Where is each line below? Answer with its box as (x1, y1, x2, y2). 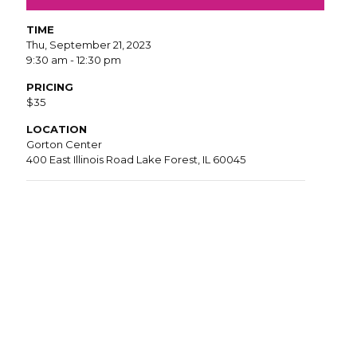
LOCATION (26, 123, 87, 135)
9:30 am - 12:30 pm (26, 53, 121, 66)
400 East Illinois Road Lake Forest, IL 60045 (26, 153, 245, 166)
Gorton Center (26, 138, 102, 151)
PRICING (26, 80, 73, 93)
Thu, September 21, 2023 (26, 38, 151, 51)
